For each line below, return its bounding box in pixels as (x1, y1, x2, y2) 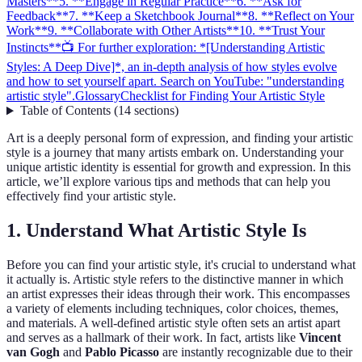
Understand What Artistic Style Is (26, 220, 306, 242)
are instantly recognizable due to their (159, 345, 352, 360)
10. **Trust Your (239, 23, 325, 38)
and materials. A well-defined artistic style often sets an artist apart (6, 316, 340, 330)
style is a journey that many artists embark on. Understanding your (6, 145, 343, 160)
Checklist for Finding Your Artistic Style (120, 89, 325, 103)
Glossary (75, 89, 120, 103)
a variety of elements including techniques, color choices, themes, (6, 301, 339, 316)
